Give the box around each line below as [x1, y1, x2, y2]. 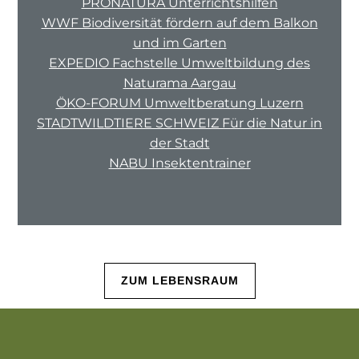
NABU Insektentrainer [108, 155, 251, 171]
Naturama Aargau [123, 75, 236, 91]
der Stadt [149, 135, 210, 151]
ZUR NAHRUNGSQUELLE [104, 329, 255, 342]
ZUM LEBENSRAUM [120, 273, 239, 287]
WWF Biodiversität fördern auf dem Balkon [41, 14, 318, 30]
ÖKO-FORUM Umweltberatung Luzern [55, 95, 304, 111]
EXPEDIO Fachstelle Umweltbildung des [49, 54, 310, 71]
